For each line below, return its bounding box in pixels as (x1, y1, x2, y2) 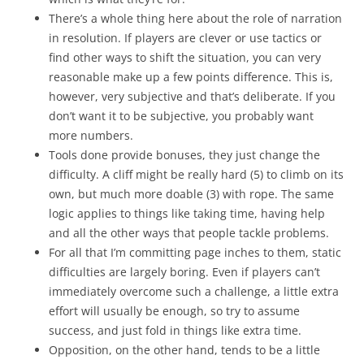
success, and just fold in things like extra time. (49, 323, 301, 338)
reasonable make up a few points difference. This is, (49, 69, 333, 84)
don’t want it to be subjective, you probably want (49, 108, 314, 123)
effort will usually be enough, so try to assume (49, 303, 300, 318)
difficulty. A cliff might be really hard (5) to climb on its (49, 167, 344, 182)
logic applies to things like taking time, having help (49, 206, 325, 221)
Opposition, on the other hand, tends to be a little (49, 342, 320, 357)
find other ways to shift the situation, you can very (49, 50, 321, 65)
